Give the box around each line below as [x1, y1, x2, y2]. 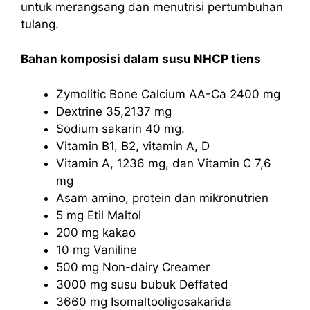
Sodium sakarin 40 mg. [56, 121, 185, 136]
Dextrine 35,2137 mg [56, 104, 172, 118]
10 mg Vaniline [56, 242, 137, 257]
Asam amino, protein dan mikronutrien [56, 190, 268, 205]
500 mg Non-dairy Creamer [56, 259, 210, 274]
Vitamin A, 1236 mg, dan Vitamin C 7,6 [56, 156, 271, 170]
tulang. [21, 17, 59, 31]
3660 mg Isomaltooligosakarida [56, 294, 232, 309]
